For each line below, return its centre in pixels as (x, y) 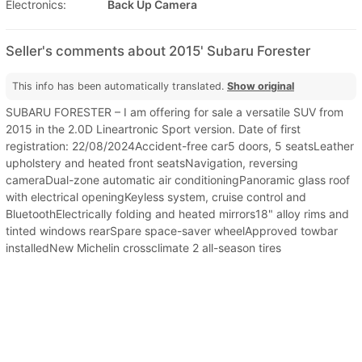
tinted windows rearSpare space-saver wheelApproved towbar (172, 230)
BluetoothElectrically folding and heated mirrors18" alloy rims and (177, 213)
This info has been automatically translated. (120, 86)
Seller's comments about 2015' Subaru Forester (158, 51)
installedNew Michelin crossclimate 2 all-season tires (143, 247)
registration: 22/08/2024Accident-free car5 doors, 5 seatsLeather (180, 145)
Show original (261, 86)
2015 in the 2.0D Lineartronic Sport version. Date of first (153, 128)
